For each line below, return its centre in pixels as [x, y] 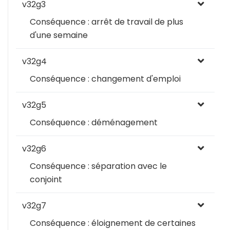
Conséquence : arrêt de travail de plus [107, 22]
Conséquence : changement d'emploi [105, 79]
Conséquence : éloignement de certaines [113, 223]
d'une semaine [59, 35]
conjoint [46, 179]
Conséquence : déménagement [94, 122]
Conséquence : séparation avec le [98, 166]
